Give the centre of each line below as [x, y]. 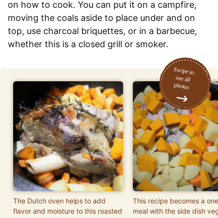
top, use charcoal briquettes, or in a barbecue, [102, 31]
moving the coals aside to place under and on [101, 18]
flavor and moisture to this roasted [68, 211]
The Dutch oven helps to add [59, 200]
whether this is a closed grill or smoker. [88, 44]
